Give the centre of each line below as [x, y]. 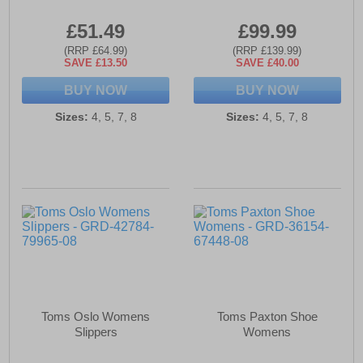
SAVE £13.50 [96, 63]
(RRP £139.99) [267, 51]
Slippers [96, 332]
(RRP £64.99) [96, 51]
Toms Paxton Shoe [267, 317]
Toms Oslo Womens [96, 317]
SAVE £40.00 [267, 63]
